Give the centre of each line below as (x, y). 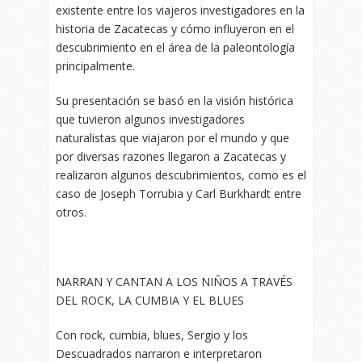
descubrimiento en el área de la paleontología (175, 48)
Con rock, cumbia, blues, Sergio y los (152, 335)
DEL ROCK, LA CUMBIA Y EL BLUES (150, 301)
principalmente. (95, 66)
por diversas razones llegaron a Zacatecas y (171, 157)
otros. (71, 213)
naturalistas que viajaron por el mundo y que (173, 138)
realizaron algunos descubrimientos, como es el (181, 175)
